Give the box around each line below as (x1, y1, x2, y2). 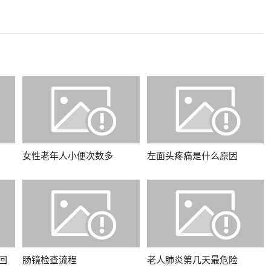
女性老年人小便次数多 (22, 151, 114, 162)
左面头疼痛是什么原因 (146, 151, 238, 162)
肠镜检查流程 (22, 254, 77, 265)
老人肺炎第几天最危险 (146, 254, 238, 265)
